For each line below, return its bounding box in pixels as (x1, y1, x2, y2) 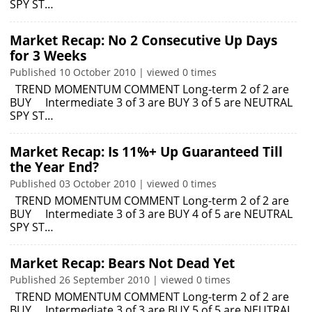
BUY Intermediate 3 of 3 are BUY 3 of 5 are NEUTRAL (10, 95, 292, 110)
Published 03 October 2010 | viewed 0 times (10, 177, 217, 190)
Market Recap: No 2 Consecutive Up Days (10, 31, 277, 49)
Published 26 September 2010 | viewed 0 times (10, 273, 231, 286)
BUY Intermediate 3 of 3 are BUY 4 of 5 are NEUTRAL (10, 206, 292, 221)
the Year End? (10, 158, 99, 176)
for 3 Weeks (10, 47, 86, 65)
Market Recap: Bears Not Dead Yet (10, 254, 235, 272)
